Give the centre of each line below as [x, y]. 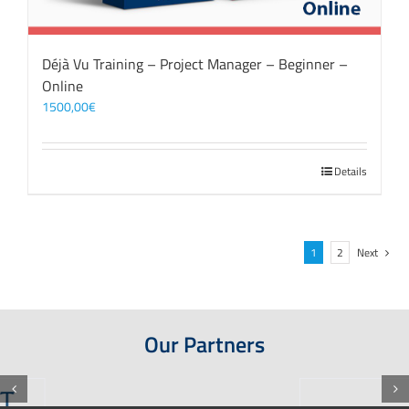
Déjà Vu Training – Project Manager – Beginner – [195, 64]
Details [351, 171]
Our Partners [204, 344]
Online [63, 86]
